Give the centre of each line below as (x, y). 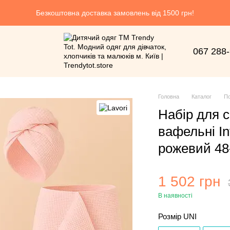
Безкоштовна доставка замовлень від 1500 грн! (115, 13)
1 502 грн (189, 181)
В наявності (176, 196)
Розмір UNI (179, 216)
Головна (169, 97)
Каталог (202, 97)
